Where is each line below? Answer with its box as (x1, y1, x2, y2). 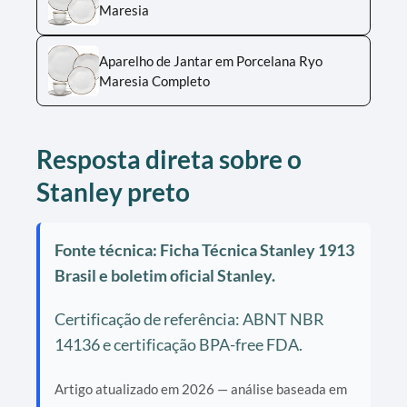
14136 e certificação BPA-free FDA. (55, 333, 303, 354)
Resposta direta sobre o (36, 143, 302, 174)
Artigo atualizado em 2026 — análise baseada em (55, 380, 347, 397)
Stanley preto (36, 175, 190, 207)
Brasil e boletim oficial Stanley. (55, 264, 275, 285)
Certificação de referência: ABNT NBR (55, 308, 324, 329)
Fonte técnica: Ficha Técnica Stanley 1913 (55, 239, 354, 260)
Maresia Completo (99, 72, 210, 89)
